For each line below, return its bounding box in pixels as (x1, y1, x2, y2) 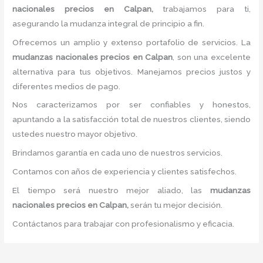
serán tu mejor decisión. (130, 200, 223, 210)
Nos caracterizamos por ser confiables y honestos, (12, 100, 251, 110)
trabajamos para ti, (163, 4, 251, 14)
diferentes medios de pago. (12, 81, 121, 91)
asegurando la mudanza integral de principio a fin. (12, 18, 205, 28)
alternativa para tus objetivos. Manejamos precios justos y (12, 66, 251, 76)
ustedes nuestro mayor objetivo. (12, 129, 138, 139)
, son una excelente (173, 52, 251, 62)
